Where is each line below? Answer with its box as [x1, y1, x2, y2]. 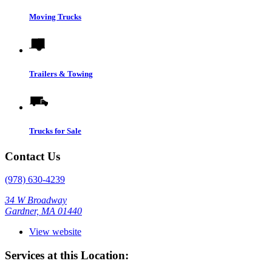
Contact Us [5, 149, 60, 163]
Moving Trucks [29, 12, 81, 21]
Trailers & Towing [29, 69, 93, 79]
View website [29, 226, 81, 237]
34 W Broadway [5, 195, 67, 206]
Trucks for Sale [29, 126, 81, 136]
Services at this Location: [5, 248, 129, 262]
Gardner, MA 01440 [5, 206, 82, 217]
